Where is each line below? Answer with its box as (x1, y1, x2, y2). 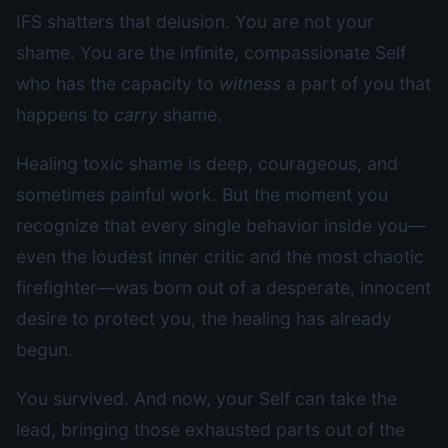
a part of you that (281, 73, 431, 94)
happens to (16, 104, 114, 125)
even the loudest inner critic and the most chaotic (16, 246, 424, 267)
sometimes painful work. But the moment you (16, 184, 388, 205)
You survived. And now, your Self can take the (16, 388, 397, 409)
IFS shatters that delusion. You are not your (16, 11, 374, 32)
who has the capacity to (16, 73, 219, 94)
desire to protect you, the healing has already (16, 308, 392, 329)
